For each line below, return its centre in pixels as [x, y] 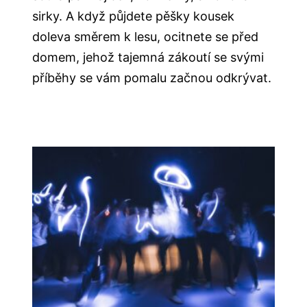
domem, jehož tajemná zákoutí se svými [148, 57]
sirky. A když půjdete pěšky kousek [134, 16]
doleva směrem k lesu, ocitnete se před [146, 36]
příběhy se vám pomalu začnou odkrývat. [152, 77]
